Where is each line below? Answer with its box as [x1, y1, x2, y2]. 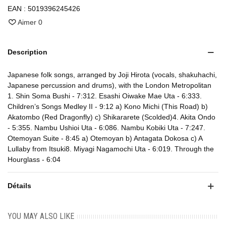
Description [8, 48, 47, 56]
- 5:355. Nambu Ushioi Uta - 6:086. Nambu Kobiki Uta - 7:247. [8, 124, 205, 132]
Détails [8, 182, 31, 190]
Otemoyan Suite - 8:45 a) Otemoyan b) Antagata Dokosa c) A [8, 134, 202, 143]
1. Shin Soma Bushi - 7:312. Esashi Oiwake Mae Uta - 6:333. [8, 92, 202, 100]
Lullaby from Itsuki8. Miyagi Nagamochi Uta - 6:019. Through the [8, 145, 214, 153]
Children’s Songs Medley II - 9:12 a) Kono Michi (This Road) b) [8, 102, 208, 111]
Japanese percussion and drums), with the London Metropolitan [8, 81, 211, 90]
